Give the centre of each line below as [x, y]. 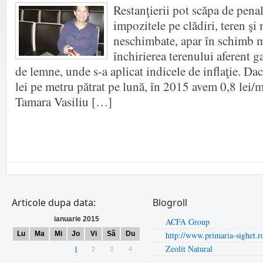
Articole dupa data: [54, 203]
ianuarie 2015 [76, 219]
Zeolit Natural [189, 249]
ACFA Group [188, 222]
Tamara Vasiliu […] [64, 102]
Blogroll [170, 203]
